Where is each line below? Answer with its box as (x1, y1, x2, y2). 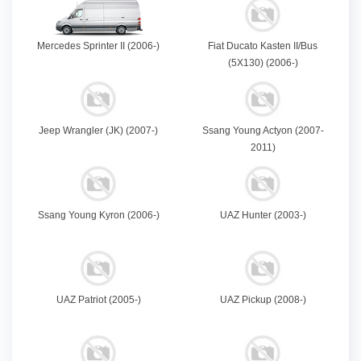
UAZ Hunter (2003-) (219, 210, 306, 222)
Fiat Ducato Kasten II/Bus (208, 40, 317, 52)
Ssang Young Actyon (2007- (201, 125, 324, 137)
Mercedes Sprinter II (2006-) (37, 40, 160, 52)
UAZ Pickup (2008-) (219, 294, 306, 306)
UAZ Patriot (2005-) (56, 294, 141, 306)
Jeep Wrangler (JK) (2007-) (39, 125, 158, 137)
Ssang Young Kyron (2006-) (37, 210, 160, 222)
